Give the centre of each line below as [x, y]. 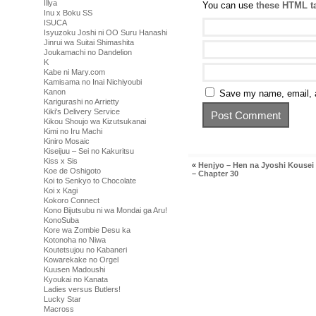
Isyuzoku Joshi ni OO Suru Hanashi [105, 32]
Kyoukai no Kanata [76, 279]
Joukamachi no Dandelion [88, 52]
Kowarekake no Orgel [81, 260]
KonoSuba [61, 220]
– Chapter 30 [215, 174]
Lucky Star [62, 299]
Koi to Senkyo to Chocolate [90, 181]
